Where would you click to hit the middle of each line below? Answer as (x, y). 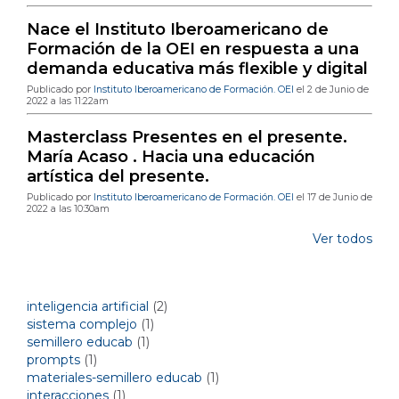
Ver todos (342, 238)
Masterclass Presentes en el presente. (187, 137)
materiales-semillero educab (114, 377)
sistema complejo (82, 324)
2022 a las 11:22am (68, 101)
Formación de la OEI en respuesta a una (193, 49)
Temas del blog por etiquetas (110, 279)
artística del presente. (118, 176)
